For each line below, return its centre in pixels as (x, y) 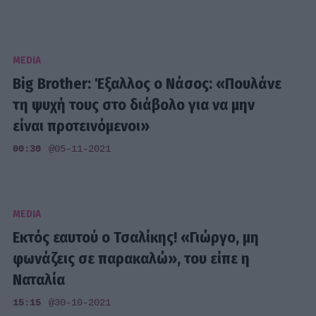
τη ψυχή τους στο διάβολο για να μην (134, 105)
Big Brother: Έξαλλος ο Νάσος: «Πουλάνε (147, 84)
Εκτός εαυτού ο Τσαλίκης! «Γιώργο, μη (136, 237)
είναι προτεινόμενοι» (81, 126)
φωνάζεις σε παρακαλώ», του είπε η (132, 258)
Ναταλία (39, 279)
